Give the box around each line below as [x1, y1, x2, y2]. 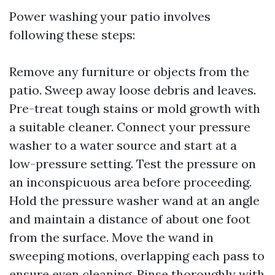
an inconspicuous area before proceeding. [9, 174, 252, 190]
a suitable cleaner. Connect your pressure [9, 119, 250, 134]
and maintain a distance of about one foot [9, 211, 250, 227]
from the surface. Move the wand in [9, 230, 214, 245]
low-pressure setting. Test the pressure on [9, 156, 256, 171]
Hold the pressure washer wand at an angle [9, 193, 260, 208]
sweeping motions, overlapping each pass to [9, 248, 265, 263]
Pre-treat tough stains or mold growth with [9, 101, 260, 116]
